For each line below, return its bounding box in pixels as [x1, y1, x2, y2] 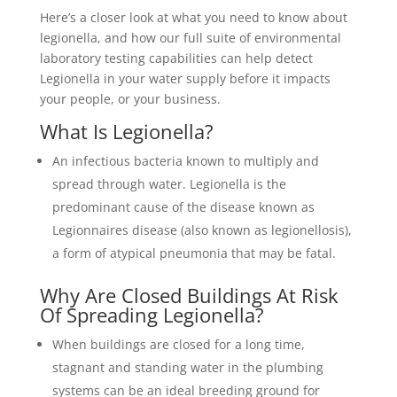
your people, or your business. [39, 90, 221, 107]
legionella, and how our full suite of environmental [39, 29, 341, 46]
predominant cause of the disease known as [51, 198, 315, 215]
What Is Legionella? [39, 118, 214, 144]
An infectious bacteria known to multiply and [51, 152, 319, 169]
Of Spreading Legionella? [39, 301, 264, 328]
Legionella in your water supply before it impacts [39, 70, 331, 87]
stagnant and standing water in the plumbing [51, 359, 323, 376]
